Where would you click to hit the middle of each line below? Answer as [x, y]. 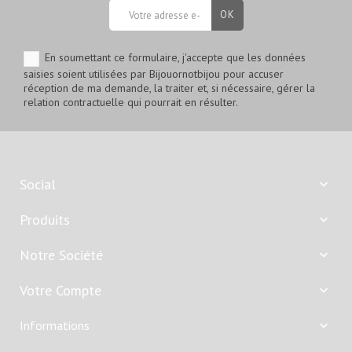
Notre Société [61, 255]
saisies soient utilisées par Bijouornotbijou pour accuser [154, 73]
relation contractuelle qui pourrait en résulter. [131, 102]
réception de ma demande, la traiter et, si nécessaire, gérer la [169, 88]
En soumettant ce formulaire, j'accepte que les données [175, 58]
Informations [55, 325]
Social [38, 184]
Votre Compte [60, 290]
